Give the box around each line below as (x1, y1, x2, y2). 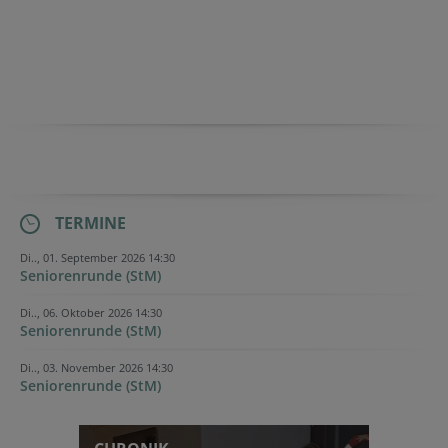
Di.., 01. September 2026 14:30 (20, 249, 175, 265)
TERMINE (55, 211, 126, 234)
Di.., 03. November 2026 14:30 (20, 359, 173, 375)
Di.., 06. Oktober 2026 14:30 (20, 304, 162, 320)
